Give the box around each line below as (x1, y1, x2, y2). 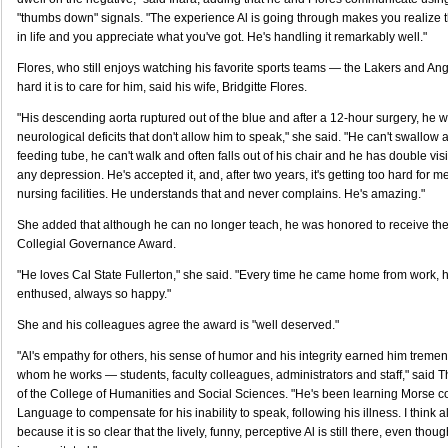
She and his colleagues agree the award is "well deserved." (17, 318, 339, 332)
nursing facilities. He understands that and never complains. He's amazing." (17, 187, 425, 201)
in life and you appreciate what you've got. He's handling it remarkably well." (17, 30, 427, 44)
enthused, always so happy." (17, 287, 171, 301)
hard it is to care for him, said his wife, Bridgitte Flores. (17, 80, 307, 94)
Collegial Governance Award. (17, 237, 176, 251)
